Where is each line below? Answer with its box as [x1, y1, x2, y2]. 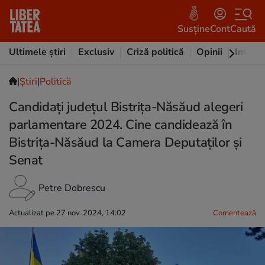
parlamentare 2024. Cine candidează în [9, 116, 232, 134]
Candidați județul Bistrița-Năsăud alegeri [9, 98, 243, 116]
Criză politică [127, 46, 184, 59]
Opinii [196, 46, 222, 59]
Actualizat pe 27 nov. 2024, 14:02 [9, 208, 126, 218]
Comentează [213, 208, 256, 218]
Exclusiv [78, 46, 114, 59]
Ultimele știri [9, 46, 66, 59]
